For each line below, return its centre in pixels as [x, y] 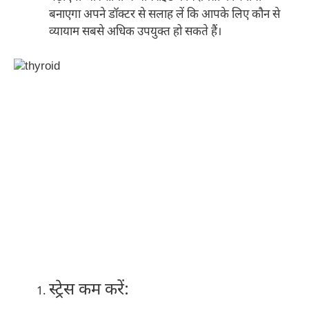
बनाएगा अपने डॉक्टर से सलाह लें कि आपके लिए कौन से [165, 15]
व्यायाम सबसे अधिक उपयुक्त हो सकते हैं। [135, 32]
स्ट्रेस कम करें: [89, 290]
